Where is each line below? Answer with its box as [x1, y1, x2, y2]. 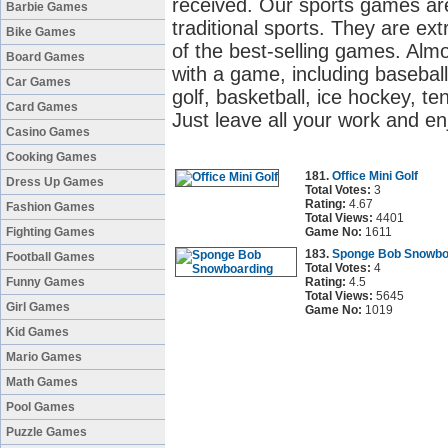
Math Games [6, 375, 78, 389]
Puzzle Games [6, 425, 87, 439]
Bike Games [6, 25, 76, 39]
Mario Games [6, 350, 82, 364]
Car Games [6, 75, 71, 89]
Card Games [6, 100, 78, 114]
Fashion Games [6, 200, 95, 214]
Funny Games [6, 275, 85, 289]
